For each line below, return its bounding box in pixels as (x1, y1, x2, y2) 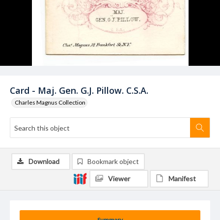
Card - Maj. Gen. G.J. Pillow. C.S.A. (10, 84, 148, 96)
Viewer (108, 174, 130, 183)
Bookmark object (87, 157, 139, 165)
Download (28, 157, 59, 165)
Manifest (168, 174, 196, 183)
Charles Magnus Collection (15, 99, 85, 106)
